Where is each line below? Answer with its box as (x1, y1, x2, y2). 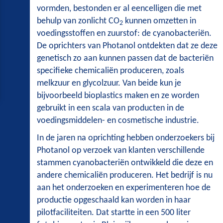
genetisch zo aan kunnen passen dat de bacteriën (37, 54, 214, 63)
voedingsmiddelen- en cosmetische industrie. (37, 116, 199, 125)
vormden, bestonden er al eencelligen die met (37, 4, 202, 13)
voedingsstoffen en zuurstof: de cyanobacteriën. (37, 29, 212, 38)
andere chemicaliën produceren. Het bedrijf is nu (37, 171, 213, 180)
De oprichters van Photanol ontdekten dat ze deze (37, 41, 218, 51)
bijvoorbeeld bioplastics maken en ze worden (37, 91, 199, 101)
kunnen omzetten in (123, 16, 196, 26)
